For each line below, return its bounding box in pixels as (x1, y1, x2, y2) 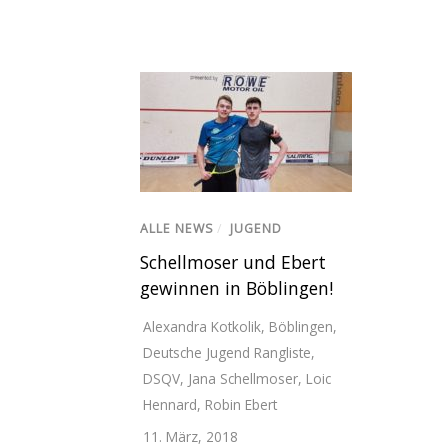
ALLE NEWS (140, 220, 214, 238)
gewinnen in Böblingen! (140, 276, 333, 301)
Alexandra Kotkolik (143, 317, 261, 337)
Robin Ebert (205, 395, 277, 415)
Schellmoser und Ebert (140, 250, 326, 275)
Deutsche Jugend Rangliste (143, 343, 311, 363)
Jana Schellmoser (188, 369, 298, 389)
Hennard (143, 395, 197, 415)
